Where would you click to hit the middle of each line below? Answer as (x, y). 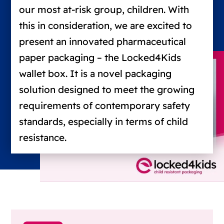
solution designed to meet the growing (107, 90)
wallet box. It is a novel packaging (95, 74)
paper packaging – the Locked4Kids (100, 58)
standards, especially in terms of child (104, 122)
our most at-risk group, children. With (104, 10)
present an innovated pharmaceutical (103, 42)
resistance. (43, 138)
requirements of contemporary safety (105, 106)
